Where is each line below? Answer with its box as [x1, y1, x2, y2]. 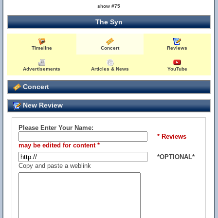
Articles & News [91, 66, 129, 72]
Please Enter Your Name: [18, 124, 93, 131]
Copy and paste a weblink [18, 162, 91, 169]
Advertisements [23, 66, 61, 72]
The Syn [95, 18, 123, 26]
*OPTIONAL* [157, 153, 195, 161]
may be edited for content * [18, 142, 100, 149]
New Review [21, 101, 63, 109]
